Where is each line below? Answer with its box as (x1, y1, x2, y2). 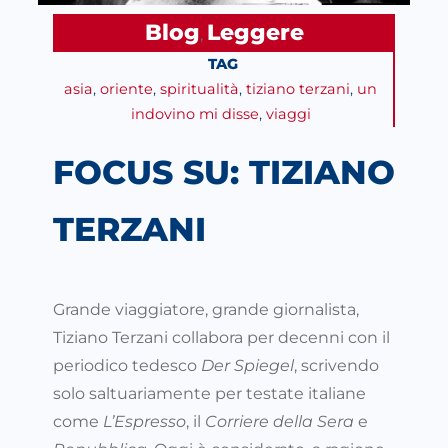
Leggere (206, 19, 304, 47)
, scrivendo (294, 356, 379, 376)
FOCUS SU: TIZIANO (53, 152, 395, 193)
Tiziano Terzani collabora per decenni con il (53, 328, 390, 348)
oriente (100, 80, 153, 99)
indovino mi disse (130, 105, 259, 124)
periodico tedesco (53, 356, 201, 376)
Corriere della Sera (205, 412, 354, 432)
